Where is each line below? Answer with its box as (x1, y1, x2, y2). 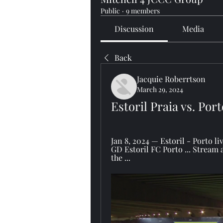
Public (101, 6, 120, 15)
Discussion (114, 23, 154, 34)
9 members (126, 6, 160, 15)
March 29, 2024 (137, 85, 183, 94)
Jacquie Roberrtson (137, 74, 206, 84)
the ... (111, 152, 130, 163)
